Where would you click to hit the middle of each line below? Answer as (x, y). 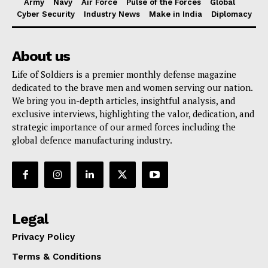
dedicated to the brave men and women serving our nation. (132, 88)
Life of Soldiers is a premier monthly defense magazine (124, 74)
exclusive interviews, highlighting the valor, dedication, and (133, 114)
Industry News (112, 14)
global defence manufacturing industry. (92, 140)
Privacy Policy (43, 237)
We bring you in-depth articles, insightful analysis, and (124, 101)
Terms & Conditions (57, 257)
